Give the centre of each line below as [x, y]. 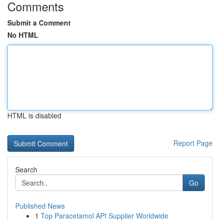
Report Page [193, 143]
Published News [40, 206]
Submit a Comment [39, 23]
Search [26, 169]
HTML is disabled [34, 115]
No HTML [23, 35]
